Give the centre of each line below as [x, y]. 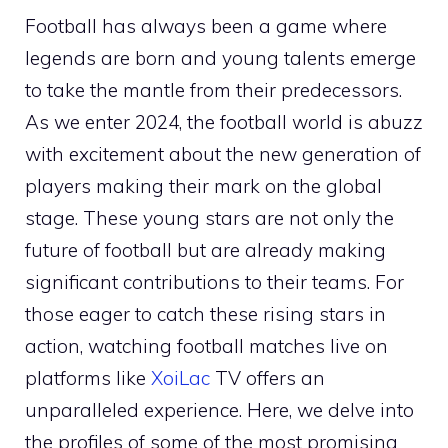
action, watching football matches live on [206, 345]
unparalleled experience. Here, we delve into [219, 409]
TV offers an [267, 377]
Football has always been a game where [206, 25]
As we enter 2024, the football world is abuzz [224, 121]
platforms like [88, 377]
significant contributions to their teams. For [214, 281]
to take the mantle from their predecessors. [213, 89]
